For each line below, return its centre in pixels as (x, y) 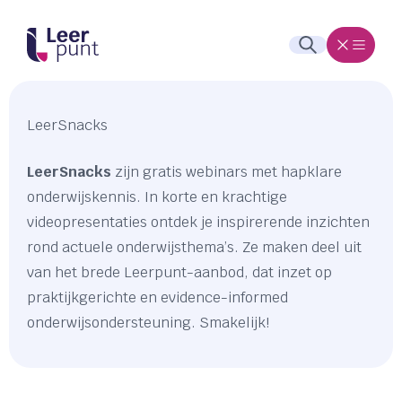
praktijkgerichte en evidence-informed (157, 297)
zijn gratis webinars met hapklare (227, 172)
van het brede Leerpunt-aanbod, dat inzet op (179, 272)
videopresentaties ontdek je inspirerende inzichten (198, 222)
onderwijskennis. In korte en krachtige (157, 197)
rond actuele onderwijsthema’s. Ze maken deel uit (194, 247)
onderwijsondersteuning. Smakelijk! (148, 323)
